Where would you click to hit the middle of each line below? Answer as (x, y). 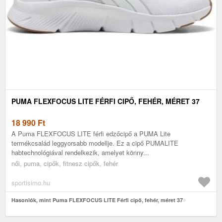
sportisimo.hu (31, 182)
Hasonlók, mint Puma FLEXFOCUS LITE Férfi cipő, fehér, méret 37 (97, 200)
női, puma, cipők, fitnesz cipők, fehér (65, 163)
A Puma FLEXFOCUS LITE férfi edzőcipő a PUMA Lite (91, 133)
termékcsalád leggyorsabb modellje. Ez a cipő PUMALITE (95, 143)
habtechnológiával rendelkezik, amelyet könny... (80, 152)
